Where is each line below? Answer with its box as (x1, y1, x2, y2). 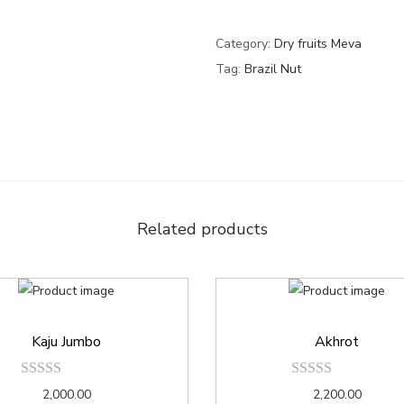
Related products (136, 217, 268, 240)
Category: (216, 35, 274, 53)
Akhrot (315, 332, 360, 353)
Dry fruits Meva (274, 35, 362, 53)
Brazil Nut (244, 60, 301, 78)
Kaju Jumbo (32, 332, 102, 353)
